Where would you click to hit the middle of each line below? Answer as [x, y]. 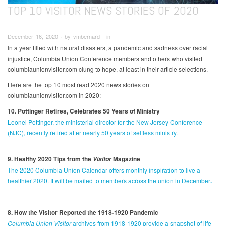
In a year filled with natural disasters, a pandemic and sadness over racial [108, 48]
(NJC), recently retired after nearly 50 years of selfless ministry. [93, 133]
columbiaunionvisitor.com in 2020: [54, 95]
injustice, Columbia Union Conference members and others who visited [105, 59]
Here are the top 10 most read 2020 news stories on [78, 85]
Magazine [126, 159]
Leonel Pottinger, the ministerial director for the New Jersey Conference [105, 122]
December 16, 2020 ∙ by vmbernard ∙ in [59, 36]
